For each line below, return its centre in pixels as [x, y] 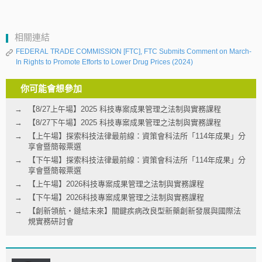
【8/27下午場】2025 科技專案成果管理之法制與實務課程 [125, 123]
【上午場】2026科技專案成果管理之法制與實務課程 [116, 184]
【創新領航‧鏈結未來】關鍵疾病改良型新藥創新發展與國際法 [135, 211]
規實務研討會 [51, 222]
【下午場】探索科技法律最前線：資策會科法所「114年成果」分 [137, 160]
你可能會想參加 [51, 89]
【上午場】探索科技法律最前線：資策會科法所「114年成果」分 [137, 136]
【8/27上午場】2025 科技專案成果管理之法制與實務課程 [125, 109]
